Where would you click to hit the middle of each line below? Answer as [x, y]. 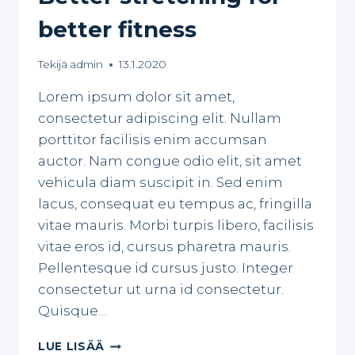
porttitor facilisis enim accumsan [153, 140]
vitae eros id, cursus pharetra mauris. [164, 247]
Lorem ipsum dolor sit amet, [136, 97]
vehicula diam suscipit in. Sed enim [160, 183]
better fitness [117, 29]
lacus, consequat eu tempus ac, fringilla [175, 204]
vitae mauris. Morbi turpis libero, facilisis [176, 225]
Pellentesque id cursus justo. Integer [166, 268]
